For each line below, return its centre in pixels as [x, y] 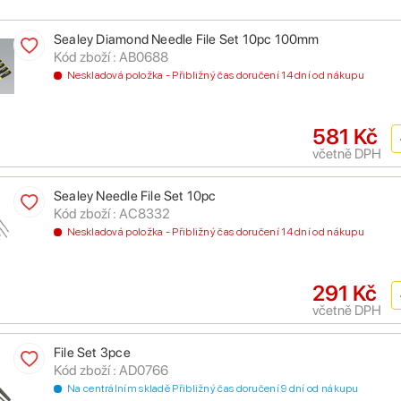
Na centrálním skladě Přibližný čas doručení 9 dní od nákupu [213, 389]
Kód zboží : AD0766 [111, 371]
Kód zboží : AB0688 [111, 57]
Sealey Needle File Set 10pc [135, 196]
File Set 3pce [92, 353]
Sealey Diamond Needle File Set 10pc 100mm [187, 40]
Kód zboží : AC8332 [112, 214]
